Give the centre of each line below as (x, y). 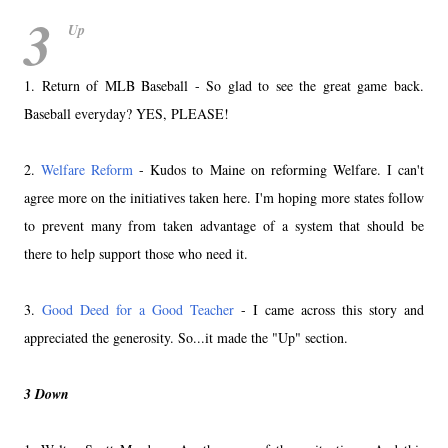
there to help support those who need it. (138, 253)
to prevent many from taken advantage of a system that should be (224, 225)
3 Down (46, 393)
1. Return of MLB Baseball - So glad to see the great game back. (224, 85)
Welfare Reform (87, 169)
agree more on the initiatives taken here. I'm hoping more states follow (224, 197)
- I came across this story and (329, 309)
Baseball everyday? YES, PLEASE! (126, 113)
